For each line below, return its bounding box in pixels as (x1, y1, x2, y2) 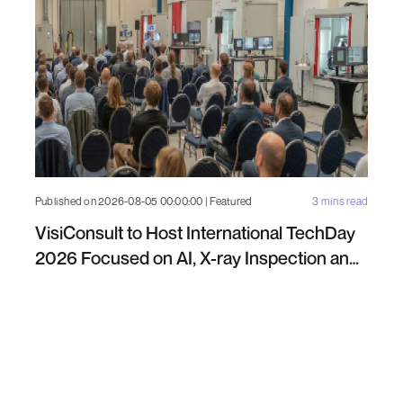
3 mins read (312, 194, 368, 208)
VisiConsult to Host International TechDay (35, 222, 355, 244)
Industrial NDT (35, 273, 145, 294)
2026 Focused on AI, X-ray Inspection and (35, 247, 359, 269)
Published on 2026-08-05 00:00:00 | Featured (35, 194, 253, 208)
